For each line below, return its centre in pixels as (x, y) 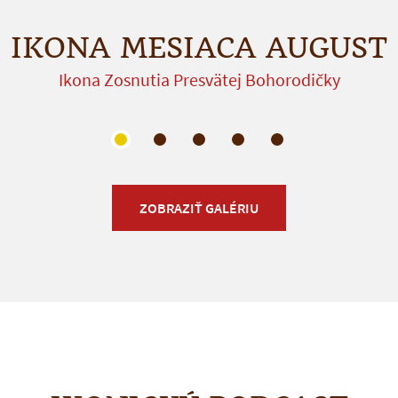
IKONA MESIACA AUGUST (199, 48)
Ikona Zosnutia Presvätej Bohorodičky (199, 79)
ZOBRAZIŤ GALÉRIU (199, 207)
